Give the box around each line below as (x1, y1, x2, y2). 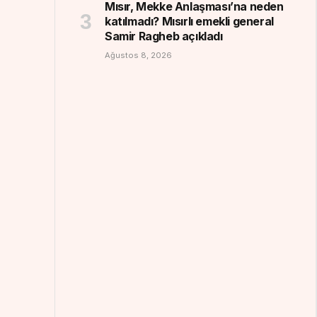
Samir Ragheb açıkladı (105, 28, 223, 43)
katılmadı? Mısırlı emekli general (105, 13, 274, 28)
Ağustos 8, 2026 (105, 50, 172, 60)
